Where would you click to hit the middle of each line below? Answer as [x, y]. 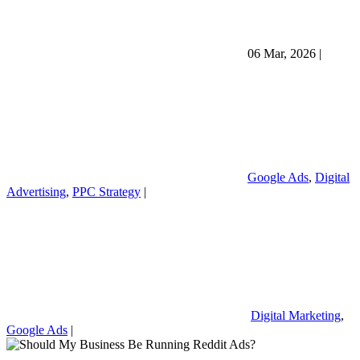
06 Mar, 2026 [283, 53]
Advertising [36, 191]
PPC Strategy [106, 191]
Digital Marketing [296, 315]
